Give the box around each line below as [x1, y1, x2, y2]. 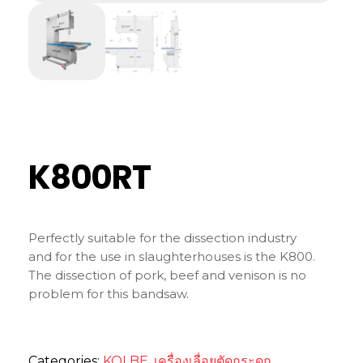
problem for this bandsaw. [28, 285, 189, 301]
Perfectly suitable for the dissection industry [28, 229, 297, 246]
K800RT [28, 154, 151, 200]
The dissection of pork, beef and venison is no [28, 267, 306, 283]
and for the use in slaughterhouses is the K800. [28, 248, 315, 264]
